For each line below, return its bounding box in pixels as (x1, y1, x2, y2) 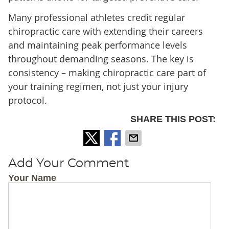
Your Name (8, 173, 56, 184)
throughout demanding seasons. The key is (8, 53, 194, 65)
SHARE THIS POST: (130, 114, 216, 125)
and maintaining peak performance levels (8, 39, 187, 52)
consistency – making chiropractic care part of (8, 66, 206, 79)
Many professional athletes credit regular (8, 11, 185, 24)
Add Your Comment (8, 157, 129, 170)
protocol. (8, 94, 47, 107)
